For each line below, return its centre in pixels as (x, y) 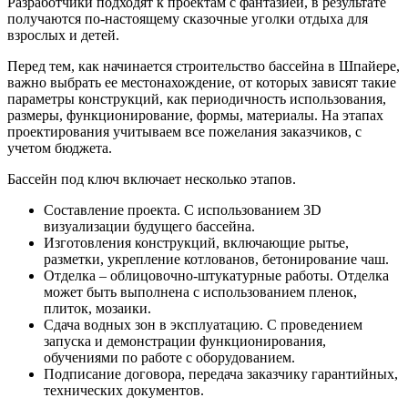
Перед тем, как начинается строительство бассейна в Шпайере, (204, 66)
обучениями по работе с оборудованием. (169, 358)
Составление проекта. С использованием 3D (183, 210)
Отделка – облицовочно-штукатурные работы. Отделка (216, 276)
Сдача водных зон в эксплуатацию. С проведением (203, 325)
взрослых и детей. (63, 36)
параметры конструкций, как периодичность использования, (197, 99)
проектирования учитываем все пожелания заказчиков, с (184, 132)
